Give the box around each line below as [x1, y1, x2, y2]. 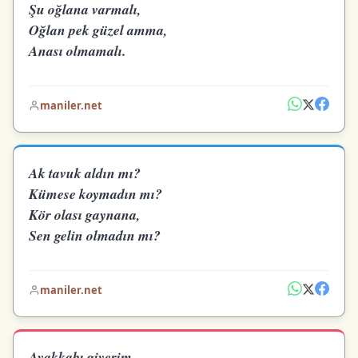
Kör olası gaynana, [29, 204, 141, 225]
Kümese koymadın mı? [29, 183, 163, 204]
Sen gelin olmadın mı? [29, 225, 161, 245]
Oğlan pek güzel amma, [29, 20, 168, 41]
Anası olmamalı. [29, 41, 126, 62]
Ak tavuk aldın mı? [29, 162, 141, 183]
